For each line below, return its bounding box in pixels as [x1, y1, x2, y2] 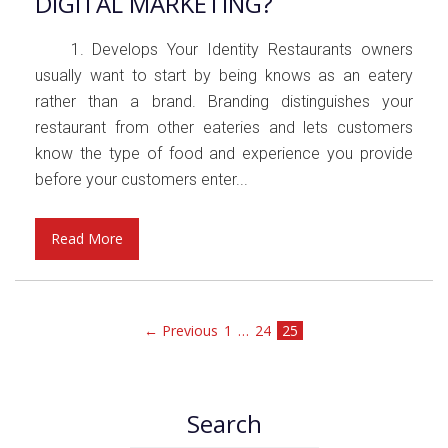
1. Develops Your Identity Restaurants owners [35, 40, 413, 59]
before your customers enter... [35, 170, 248, 189]
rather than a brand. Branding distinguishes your [35, 92, 413, 111]
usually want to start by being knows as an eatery [35, 66, 413, 85]
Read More [51, 229, 123, 248]
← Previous [143, 321, 218, 340]
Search [186, 407, 262, 440]
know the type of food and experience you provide [35, 144, 413, 163]
